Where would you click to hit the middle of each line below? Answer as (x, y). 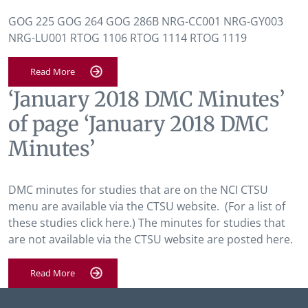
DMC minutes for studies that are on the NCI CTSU (138, 190)
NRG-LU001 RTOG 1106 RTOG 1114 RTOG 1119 (128, 38)
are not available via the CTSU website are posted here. (151, 239)
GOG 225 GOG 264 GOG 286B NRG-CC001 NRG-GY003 (146, 21)
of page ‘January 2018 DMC (139, 124)
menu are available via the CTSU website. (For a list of (147, 206)
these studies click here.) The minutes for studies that (147, 223)
